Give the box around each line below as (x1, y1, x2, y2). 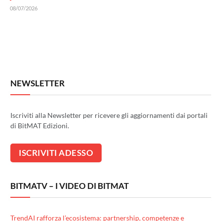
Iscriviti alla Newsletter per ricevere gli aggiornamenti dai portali (10, 111, 208, 120)
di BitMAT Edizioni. (10, 121, 69, 130)
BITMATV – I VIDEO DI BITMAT (10, 181, 129, 191)
